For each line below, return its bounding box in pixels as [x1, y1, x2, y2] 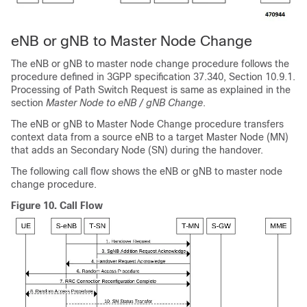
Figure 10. [11, 199, 60, 211]
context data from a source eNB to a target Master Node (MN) [11, 131, 288, 143]
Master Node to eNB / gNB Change [46, 97, 203, 108]
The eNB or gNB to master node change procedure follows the [11, 58, 289, 69]
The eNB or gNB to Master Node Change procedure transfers [11, 118, 284, 130]
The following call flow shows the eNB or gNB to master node [11, 165, 282, 177]
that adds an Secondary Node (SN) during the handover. [11, 144, 263, 156]
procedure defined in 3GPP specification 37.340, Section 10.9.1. [11, 71, 295, 82]
